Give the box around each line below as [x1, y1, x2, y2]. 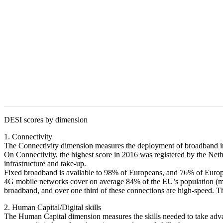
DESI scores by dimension [4, 115, 88, 124]
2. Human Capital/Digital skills [4, 203, 101, 212]
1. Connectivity [4, 132, 52, 141]
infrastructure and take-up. [4, 159, 86, 168]
